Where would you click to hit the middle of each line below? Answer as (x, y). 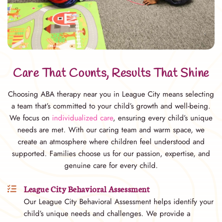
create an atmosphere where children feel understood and (111, 141)
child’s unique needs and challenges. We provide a (107, 213)
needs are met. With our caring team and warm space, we (111, 130)
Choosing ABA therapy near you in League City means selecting (111, 94)
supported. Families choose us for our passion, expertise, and (111, 153)
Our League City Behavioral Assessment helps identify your (119, 201)
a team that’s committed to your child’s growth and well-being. (111, 106)
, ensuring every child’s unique (163, 118)
